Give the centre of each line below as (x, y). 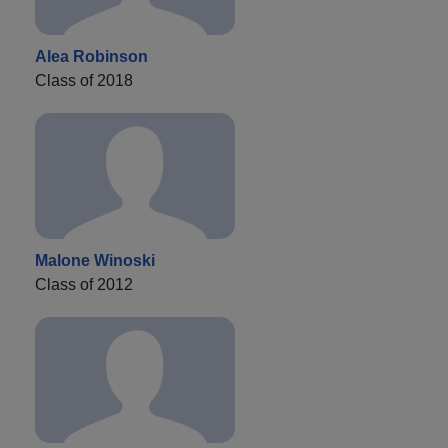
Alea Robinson (91, 56)
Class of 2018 (84, 80)
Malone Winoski (95, 260)
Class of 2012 (84, 284)
